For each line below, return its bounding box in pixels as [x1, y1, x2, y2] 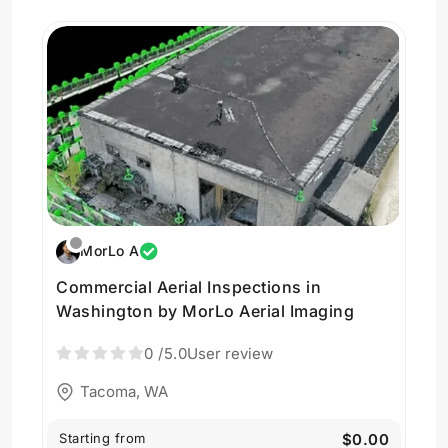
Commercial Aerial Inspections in [56, 277, 321, 297]
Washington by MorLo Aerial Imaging [56, 301, 354, 321]
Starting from [59, 429, 146, 446]
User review [187, 344, 273, 363]
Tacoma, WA [80, 381, 168, 401]
